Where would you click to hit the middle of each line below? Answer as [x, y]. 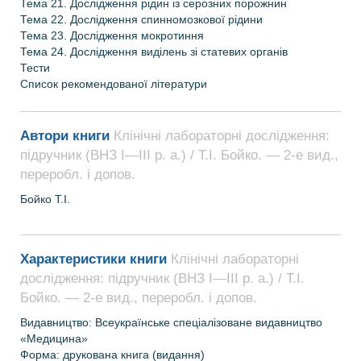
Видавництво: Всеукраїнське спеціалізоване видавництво [171, 322]
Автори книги [67, 136]
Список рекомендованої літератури [114, 84]
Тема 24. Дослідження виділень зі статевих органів [154, 52]
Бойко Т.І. [45, 199]
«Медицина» [54, 338]
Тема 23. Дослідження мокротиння [112, 35]
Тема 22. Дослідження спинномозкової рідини [141, 19]
